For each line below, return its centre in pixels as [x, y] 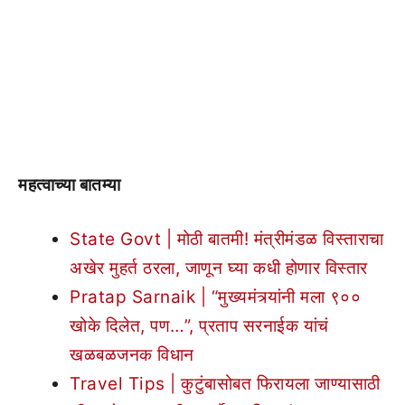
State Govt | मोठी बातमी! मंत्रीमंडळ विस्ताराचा [227, 239]
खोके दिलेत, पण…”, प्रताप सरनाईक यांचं [199, 326]
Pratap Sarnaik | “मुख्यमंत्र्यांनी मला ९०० [215, 297]
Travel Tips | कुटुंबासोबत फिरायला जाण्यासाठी [225, 384]
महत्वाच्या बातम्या [71, 184]
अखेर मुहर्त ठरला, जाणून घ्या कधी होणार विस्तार [219, 268]
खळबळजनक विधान [132, 355]
